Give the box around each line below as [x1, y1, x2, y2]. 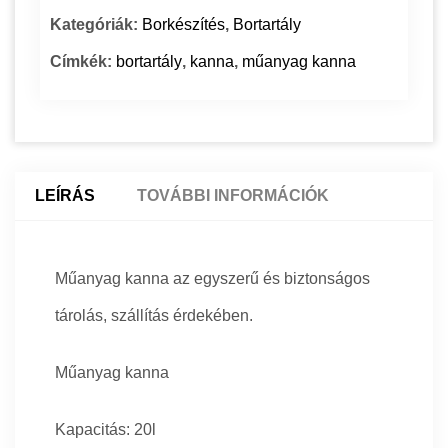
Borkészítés [142, 16, 225, 34]
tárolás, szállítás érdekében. [55, 307, 253, 325]
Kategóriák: [50, 16, 142, 34]
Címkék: [50, 53, 116, 71]
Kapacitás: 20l [55, 421, 156, 439]
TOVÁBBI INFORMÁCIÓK [137, 187, 329, 205]
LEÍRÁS [35, 187, 95, 205]
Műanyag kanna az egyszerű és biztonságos [55, 270, 370, 288]
